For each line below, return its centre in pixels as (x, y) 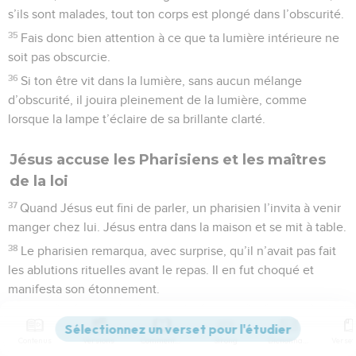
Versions (99, 341)
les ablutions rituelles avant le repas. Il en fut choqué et (161, 270)
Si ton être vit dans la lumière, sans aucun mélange (162, 81)
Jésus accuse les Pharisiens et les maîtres (168, 159)
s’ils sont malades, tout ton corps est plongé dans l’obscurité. (176, 14)
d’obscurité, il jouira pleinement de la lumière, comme (157, 100)
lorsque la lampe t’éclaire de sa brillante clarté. (137, 119)
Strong (226, 341)
